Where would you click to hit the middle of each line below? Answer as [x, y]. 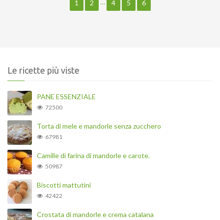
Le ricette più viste [43, 70]
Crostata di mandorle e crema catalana [95, 214]
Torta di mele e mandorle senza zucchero [99, 126]
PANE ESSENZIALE [66, 96]
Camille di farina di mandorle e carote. [93, 155]
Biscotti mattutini [64, 185]
